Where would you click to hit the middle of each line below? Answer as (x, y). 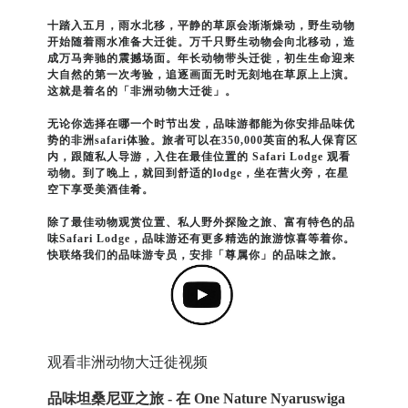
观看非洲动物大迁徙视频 (128, 362)
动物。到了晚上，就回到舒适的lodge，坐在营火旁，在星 (199, 173)
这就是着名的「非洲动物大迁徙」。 (143, 92)
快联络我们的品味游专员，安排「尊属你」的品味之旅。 (196, 255)
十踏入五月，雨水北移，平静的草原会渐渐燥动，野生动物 (202, 26)
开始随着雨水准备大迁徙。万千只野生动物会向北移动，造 (202, 42)
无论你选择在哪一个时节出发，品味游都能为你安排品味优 (202, 124)
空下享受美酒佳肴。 (101, 190)
